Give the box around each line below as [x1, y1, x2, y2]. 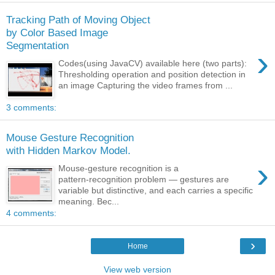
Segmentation [6, 39, 69, 52]
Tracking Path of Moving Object [6, 14, 150, 26]
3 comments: [6, 102, 56, 112]
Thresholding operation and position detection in [58, 69, 246, 79]
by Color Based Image [6, 26, 108, 39]
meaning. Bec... [58, 196, 120, 206]
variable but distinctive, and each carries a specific [58, 185, 254, 195]
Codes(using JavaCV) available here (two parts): [58, 58, 247, 68]
